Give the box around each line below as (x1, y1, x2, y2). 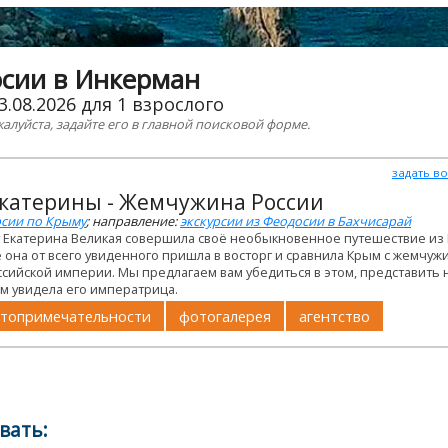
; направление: (86, 212, 180, 230)
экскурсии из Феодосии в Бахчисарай (180, 212, 411, 230)
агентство (299, 306, 370, 326)
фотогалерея (179, 306, 271, 326)
